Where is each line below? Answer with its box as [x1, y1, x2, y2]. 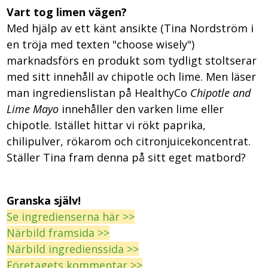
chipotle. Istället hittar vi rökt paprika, [7, 118, 206, 133]
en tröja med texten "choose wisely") [7, 37, 195, 52]
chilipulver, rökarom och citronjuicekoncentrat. [7, 134, 251, 149]
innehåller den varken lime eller [59, 102, 224, 117]
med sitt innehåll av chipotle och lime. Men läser [7, 69, 257, 84]
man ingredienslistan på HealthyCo [7, 86, 191, 100]
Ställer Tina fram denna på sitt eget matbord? [7, 150, 246, 165]
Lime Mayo [7, 102, 59, 117]
